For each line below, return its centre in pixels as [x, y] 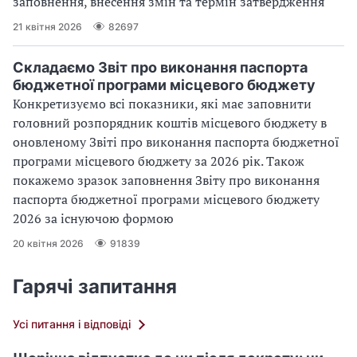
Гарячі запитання [95, 287]
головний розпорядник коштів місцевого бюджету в [170, 123]
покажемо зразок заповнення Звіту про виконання [166, 180]
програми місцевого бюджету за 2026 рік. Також [159, 161]
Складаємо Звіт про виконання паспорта [160, 68]
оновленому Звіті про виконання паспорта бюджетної [176, 142]
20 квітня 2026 [48, 243]
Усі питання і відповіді [72, 324]
